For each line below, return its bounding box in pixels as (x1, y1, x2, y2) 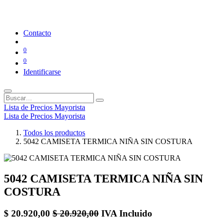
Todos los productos (23, 128, 85, 137)
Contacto (23, 28, 51, 37)
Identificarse (23, 68, 61, 76)
